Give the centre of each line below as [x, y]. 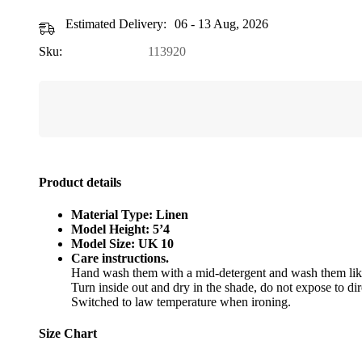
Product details [80, 183]
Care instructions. [120, 258]
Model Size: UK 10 [122, 243]
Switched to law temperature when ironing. [181, 301]
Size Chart [68, 333]
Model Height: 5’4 [120, 229]
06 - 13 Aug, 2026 [221, 24]
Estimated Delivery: [116, 24]
